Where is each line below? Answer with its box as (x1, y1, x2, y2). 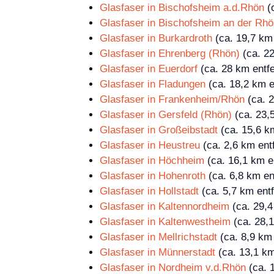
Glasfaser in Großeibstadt (100, 124, 218, 136)
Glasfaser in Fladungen (100, 78, 206, 90)
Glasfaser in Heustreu (100, 139, 200, 151)
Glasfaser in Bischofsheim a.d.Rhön (100, 1, 264, 13)
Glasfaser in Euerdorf (100, 62, 198, 75)
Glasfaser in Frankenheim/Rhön (100, 93, 245, 105)
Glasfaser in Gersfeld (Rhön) (100, 108, 232, 120)
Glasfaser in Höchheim (100, 154, 204, 166)
